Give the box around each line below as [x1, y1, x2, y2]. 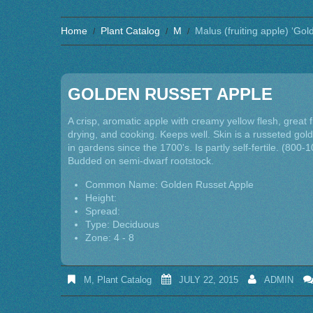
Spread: [85, 205, 120, 217]
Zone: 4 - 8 [85, 232, 134, 243]
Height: [85, 192, 117, 203]
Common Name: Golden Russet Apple [85, 179, 254, 190]
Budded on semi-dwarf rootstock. [68, 155, 214, 166]
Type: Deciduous [85, 219, 159, 230]
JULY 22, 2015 [179, 274, 238, 285]
